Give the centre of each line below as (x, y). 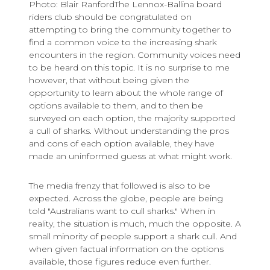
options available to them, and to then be (116, 106)
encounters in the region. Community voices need (135, 55)
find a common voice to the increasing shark (123, 42)
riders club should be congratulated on (110, 17)
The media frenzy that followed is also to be (120, 186)
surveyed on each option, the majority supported (132, 118)
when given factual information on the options (126, 249)
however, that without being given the (109, 80)
